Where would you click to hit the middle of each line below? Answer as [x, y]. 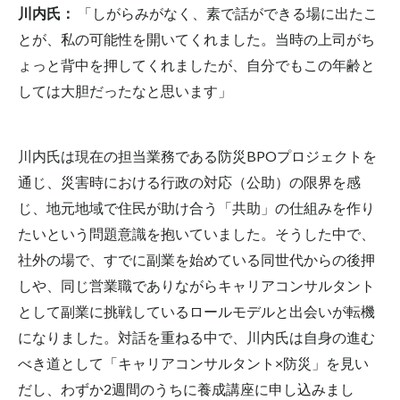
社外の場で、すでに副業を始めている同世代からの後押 [196, 259]
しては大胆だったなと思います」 [125, 90]
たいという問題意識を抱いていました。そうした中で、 [196, 233]
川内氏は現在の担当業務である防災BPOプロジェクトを [197, 155]
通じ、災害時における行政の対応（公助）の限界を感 [189, 181]
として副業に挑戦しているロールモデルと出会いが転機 [196, 311]
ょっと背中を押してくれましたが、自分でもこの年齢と [196, 64]
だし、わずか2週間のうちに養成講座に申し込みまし [186, 388]
